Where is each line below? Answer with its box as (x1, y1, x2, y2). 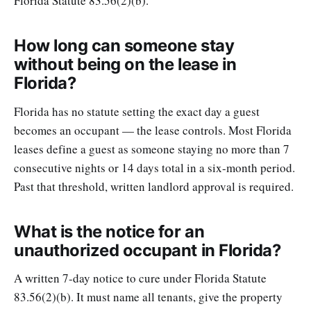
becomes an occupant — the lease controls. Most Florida (14, 121, 292, 138)
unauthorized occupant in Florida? (14, 239, 281, 260)
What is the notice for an (14, 221, 205, 242)
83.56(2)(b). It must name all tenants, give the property (14, 289, 283, 305)
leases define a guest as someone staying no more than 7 (14, 140, 289, 157)
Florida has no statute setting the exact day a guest (14, 103, 260, 119)
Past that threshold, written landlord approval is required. (14, 178, 294, 194)
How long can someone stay (14, 35, 235, 56)
